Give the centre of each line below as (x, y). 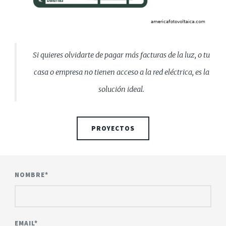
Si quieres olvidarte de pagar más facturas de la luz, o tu (122, 55)
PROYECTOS (113, 128)
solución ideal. (122, 89)
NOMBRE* (32, 175)
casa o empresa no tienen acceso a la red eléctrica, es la (121, 72)
